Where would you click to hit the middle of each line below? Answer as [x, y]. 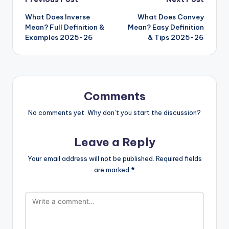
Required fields [179, 159]
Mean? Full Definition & [65, 27]
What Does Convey [171, 17]
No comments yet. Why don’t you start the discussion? [114, 113]
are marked [112, 170]
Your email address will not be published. [91, 159]
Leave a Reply [114, 142]
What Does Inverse [58, 17]
